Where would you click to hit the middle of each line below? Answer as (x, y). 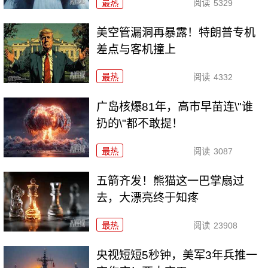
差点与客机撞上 (136, 50)
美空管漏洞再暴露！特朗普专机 (176, 33)
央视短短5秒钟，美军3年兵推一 (177, 255)
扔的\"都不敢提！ (140, 124)
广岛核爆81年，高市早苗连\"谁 (175, 107)
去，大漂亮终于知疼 (148, 197)
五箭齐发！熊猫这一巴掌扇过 (170, 181)
